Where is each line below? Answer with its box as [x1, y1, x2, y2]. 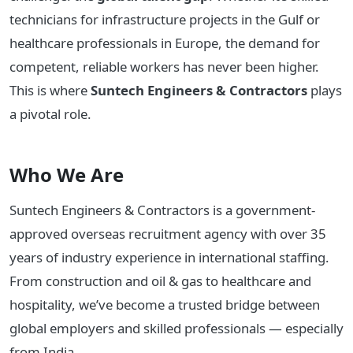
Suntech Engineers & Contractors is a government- [9, 200, 315, 219]
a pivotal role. [9, 104, 91, 123]
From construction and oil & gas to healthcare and [9, 271, 311, 290]
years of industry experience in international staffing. [9, 247, 329, 266]
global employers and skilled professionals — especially [9, 318, 344, 337]
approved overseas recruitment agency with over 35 [9, 224, 326, 243]
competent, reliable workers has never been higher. [9, 57, 319, 76]
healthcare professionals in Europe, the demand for [9, 33, 320, 52]
